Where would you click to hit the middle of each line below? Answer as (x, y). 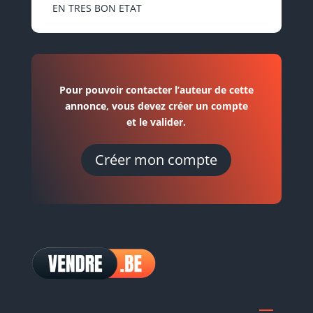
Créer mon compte (156, 160)
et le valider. (156, 122)
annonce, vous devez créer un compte (156, 106)
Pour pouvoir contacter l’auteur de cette (156, 90)
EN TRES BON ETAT (97, 8)
